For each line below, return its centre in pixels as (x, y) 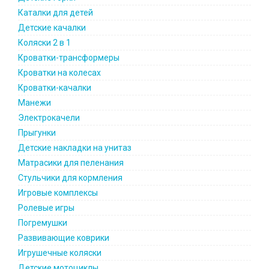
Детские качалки (52, 28)
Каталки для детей (56, 13)
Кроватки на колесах (59, 73)
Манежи (35, 103)
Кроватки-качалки (55, 88)
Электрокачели (49, 118)
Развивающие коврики (64, 238)
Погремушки (43, 223)
